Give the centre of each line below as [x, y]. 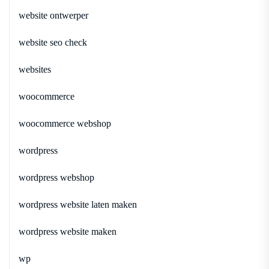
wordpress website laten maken [78, 204]
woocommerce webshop [65, 123]
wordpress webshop [56, 177]
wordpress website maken [68, 231]
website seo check [53, 42]
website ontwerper [53, 15]
